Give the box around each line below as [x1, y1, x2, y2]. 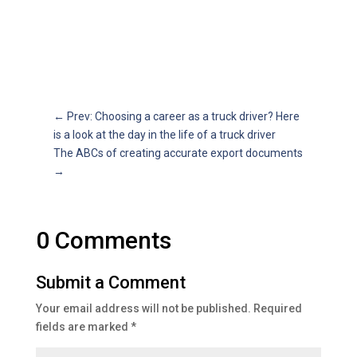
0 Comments [35, 226, 171, 254]
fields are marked [35, 320, 131, 333]
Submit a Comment [35, 273, 186, 292]
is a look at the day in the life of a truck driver [53, 128, 277, 141]
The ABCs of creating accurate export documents [53, 147, 304, 159]
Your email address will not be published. [35, 302, 251, 315]
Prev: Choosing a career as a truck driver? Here [67, 110, 300, 123]
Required [253, 302, 302, 315]
